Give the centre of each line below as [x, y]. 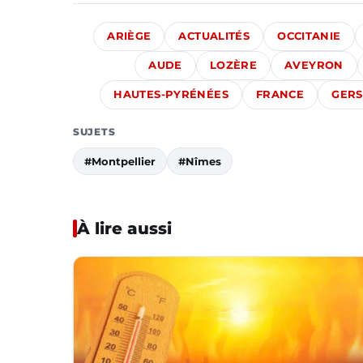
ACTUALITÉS [214, 36]
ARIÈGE [129, 36]
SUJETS [94, 132]
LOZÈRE [233, 66]
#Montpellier [120, 162]
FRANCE [280, 95]
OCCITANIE [309, 36]
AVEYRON [314, 66]
